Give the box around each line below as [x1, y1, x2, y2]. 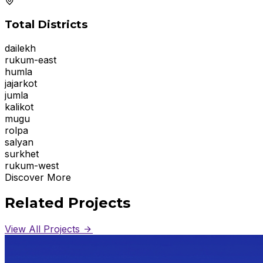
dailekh [5, 42, 36, 54]
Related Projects [5, 194, 130, 212]
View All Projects [5, 223, 83, 235]
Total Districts [5, 17, 87, 31]
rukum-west [5, 159, 59, 171]
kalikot [5, 100, 33, 113]
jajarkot [5, 77, 37, 89]
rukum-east [5, 53, 56, 66]
